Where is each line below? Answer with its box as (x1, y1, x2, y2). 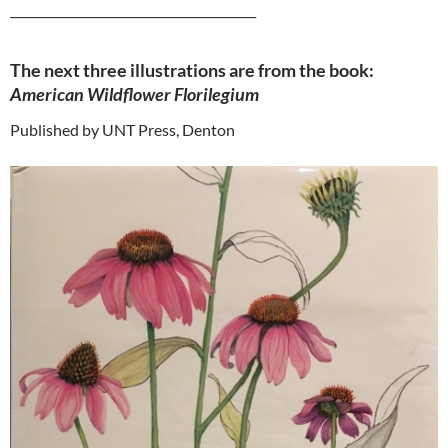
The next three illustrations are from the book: (10, 59, 377, 82)
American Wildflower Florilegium (10, 83, 259, 106)
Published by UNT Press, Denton (10, 120, 235, 140)
